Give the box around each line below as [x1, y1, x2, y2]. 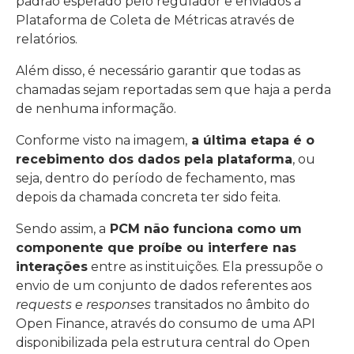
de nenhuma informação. [16, 101, 176, 116]
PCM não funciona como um [106, 221, 302, 236]
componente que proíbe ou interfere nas [16, 240, 296, 255]
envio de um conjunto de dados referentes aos [16, 278, 311, 293]
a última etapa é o [187, 133, 314, 148]
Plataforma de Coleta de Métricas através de [16, 13, 295, 28]
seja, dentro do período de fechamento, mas [16, 171, 295, 186]
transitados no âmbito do [151, 297, 310, 312]
